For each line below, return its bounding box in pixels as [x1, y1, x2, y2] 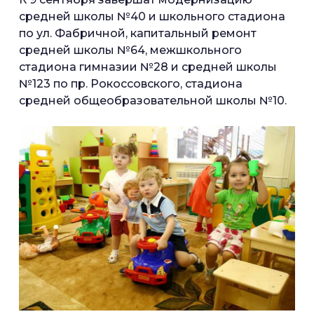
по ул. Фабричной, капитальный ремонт [19, 27, 257, 40]
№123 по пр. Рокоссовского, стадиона [19, 77, 243, 90]
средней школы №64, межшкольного [19, 43, 242, 57]
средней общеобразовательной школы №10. [19, 94, 289, 107]
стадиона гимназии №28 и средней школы [19, 60, 277, 74]
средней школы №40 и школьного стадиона [19, 10, 285, 23]
